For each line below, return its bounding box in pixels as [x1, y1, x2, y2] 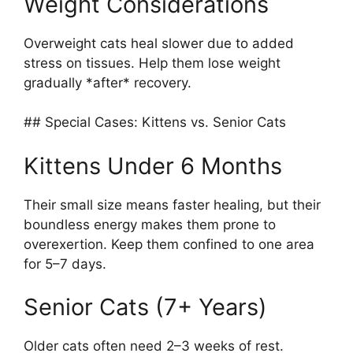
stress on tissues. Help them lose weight [24, 54, 281, 71]
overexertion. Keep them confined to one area [24, 236, 314, 252]
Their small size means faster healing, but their [24, 196, 321, 213]
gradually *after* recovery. [24, 74, 191, 91]
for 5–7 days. [24, 255, 106, 272]
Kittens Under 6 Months [24, 151, 282, 180]
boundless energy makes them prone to [24, 216, 276, 232]
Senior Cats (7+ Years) [24, 293, 267, 321]
